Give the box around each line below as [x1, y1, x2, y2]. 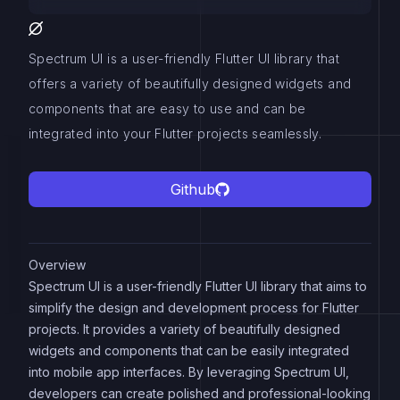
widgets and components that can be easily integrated [29, 343, 349, 358]
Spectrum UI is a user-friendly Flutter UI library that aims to [29, 279, 367, 294]
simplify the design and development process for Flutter [29, 300, 359, 315]
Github [171, 180, 215, 198]
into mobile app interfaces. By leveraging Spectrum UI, [29, 364, 349, 379]
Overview [29, 257, 86, 272]
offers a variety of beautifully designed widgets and [29, 76, 352, 91]
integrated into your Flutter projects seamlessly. [29, 126, 322, 141]
